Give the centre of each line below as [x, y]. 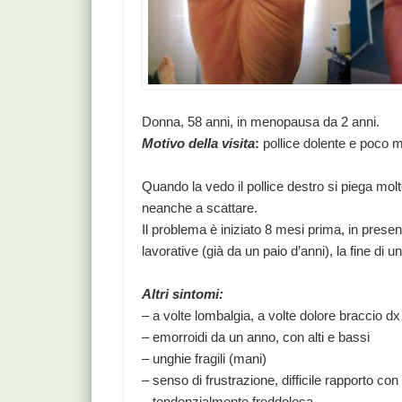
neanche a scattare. [200, 208]
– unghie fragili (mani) [205, 359]
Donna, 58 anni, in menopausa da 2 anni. [261, 122]
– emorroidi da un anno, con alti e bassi [256, 337]
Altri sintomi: [183, 294]
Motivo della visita [199, 144]
